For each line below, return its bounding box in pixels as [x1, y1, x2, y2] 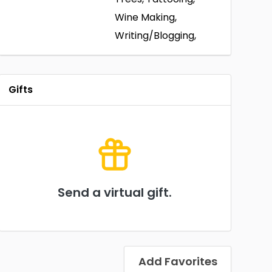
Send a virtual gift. [58, 184, 172, 201]
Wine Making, [115, 10, 177, 24]
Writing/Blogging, [115, 29, 197, 42]
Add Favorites [138, 254, 217, 269]
